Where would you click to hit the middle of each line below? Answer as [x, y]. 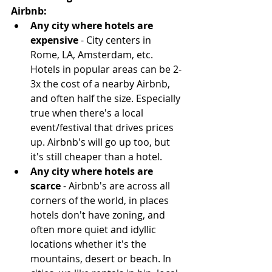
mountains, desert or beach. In [102, 259]
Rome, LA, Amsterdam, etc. [93, 55]
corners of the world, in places [101, 201]
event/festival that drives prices [103, 128]
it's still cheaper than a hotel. [99, 157]
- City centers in [116, 40]
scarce [46, 186]
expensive [54, 40]
